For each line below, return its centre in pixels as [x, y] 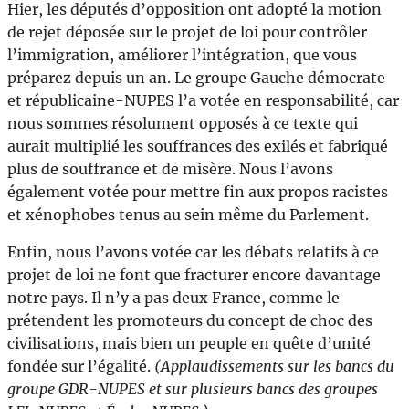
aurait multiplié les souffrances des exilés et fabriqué [198, 147]
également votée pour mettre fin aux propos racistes [198, 192]
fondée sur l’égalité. [81, 367]
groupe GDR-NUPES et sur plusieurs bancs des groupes [193, 389]
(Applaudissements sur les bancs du [274, 367]
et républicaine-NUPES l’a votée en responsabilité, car [203, 101]
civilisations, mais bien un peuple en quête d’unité [189, 344]
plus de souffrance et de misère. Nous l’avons [170, 169]
